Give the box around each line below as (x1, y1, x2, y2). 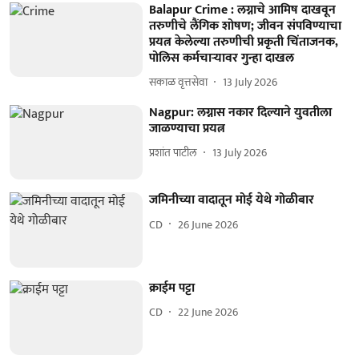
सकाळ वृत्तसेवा (149, 73, 208, 91)
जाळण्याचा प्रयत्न (149, 117, 226, 139)
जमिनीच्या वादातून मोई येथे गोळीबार (149, 189, 315, 212)
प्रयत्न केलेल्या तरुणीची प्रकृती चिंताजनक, (149, 30, 339, 53)
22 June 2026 (178, 303, 239, 322)
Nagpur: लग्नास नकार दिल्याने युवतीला (149, 101, 333, 123)
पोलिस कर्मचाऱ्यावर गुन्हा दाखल (149, 46, 295, 69)
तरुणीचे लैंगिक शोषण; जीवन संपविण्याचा (149, 14, 342, 37)
